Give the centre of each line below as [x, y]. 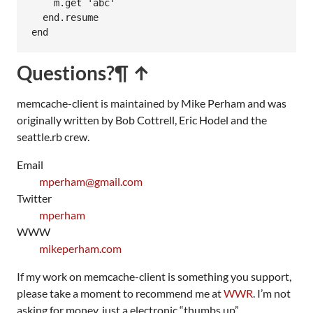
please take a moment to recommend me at [120, 293]
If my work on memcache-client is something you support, [154, 276]
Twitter [34, 198]
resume [82, 18]
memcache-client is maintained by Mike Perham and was [152, 103]
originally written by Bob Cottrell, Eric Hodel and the [142, 119]
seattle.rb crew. [53, 136]
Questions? [66, 72]
